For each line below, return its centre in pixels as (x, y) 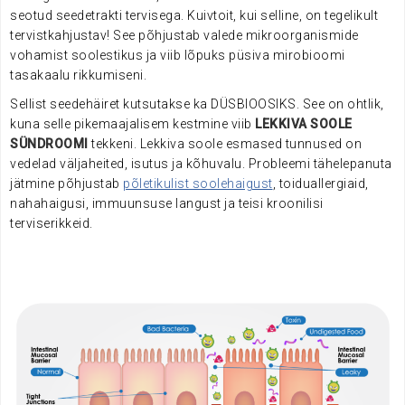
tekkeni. (116, 144)
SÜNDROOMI (49, 144)
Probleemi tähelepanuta (320, 164)
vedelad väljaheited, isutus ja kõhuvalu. (129, 164)
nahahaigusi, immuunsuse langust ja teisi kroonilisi (167, 203)
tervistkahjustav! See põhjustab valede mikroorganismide (184, 35)
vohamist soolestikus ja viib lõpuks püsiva (140, 55)
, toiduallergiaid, (320, 184)
